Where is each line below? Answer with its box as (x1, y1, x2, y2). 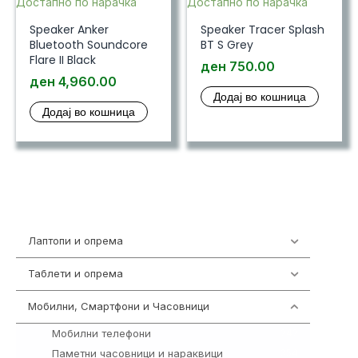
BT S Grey (200, 36, 253, 53)
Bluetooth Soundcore (29, 36, 148, 53)
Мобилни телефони (52, 326, 151, 340)
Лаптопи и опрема (28, 234, 123, 248)
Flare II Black (29, 51, 96, 68)
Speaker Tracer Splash (200, 21, 324, 38)
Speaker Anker (29, 21, 109, 38)
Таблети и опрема (28, 267, 123, 280)
